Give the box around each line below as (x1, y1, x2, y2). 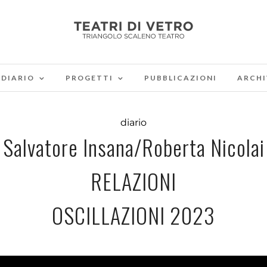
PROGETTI (66, 73, 113, 82)
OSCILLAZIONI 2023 (52, 199, 215, 231)
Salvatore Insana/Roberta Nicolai (2, 131, 265, 163)
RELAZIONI (91, 165, 176, 197)
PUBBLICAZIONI (144, 73, 217, 82)
